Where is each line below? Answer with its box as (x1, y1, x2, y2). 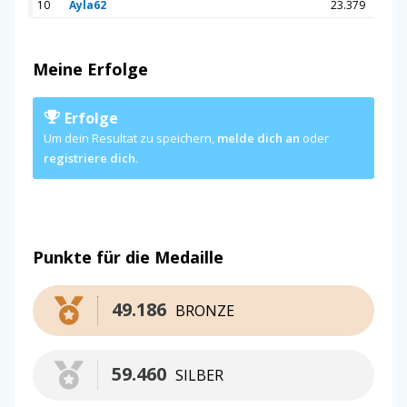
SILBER (175, 364, 223, 385)
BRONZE (175, 300, 234, 321)
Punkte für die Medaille (33, 245, 223, 268)
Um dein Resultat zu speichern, (44, 129, 217, 146)
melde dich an (217, 129, 300, 146)
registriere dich (44, 149, 135, 166)
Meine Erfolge (33, 57, 148, 80)
